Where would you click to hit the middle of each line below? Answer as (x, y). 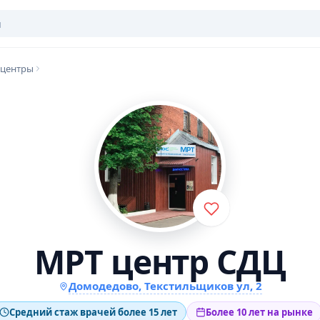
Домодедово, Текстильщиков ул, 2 (165, 286)
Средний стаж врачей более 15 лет (93, 312)
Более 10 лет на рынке (259, 312)
